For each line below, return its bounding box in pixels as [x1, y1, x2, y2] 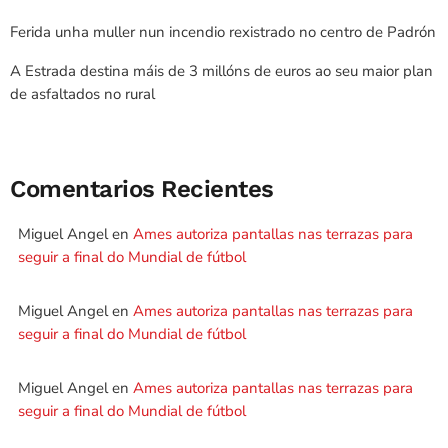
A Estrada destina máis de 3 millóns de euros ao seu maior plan [10, 61, 433, 81]
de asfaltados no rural [10, 84, 155, 104]
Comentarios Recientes [10, 175, 274, 204]
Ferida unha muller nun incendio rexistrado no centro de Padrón [10, 22, 436, 42]
